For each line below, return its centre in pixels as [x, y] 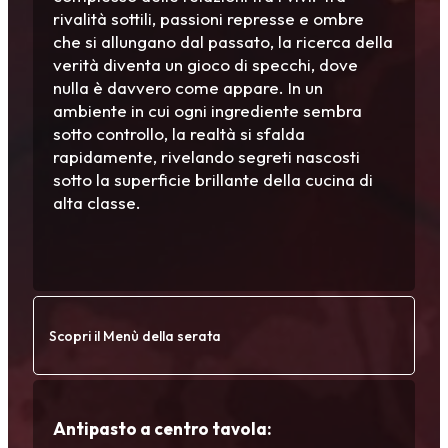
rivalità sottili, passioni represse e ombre [208, 19]
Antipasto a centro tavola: [162, 429]
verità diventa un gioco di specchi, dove [205, 65]
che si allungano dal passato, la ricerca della [223, 42]
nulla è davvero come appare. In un [188, 88]
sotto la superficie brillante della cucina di [213, 180]
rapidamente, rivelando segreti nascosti [206, 157]
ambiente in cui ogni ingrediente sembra [207, 111]
